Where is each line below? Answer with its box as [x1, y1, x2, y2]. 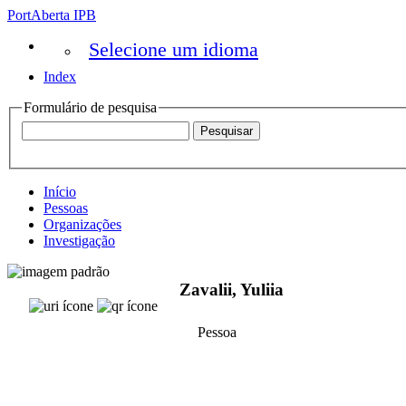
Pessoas [43, 199, 88, 216]
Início [43, 183, 76, 199]
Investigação [43, 232, 115, 248]
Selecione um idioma [89, 38, 258, 61]
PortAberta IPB [7, 7, 96, 23]
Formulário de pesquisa [24, 100, 157, 115]
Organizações [43, 216, 121, 232]
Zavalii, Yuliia [179, 280, 284, 300]
